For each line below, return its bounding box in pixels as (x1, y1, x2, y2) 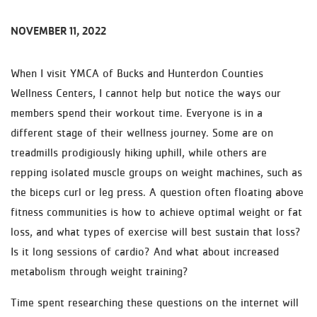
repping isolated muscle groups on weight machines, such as (11, 166, 302, 178)
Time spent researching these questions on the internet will (11, 296, 299, 309)
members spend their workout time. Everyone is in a (11, 106, 263, 119)
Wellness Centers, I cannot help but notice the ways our (11, 86, 281, 99)
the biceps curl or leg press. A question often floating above (11, 185, 304, 198)
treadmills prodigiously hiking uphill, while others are (11, 146, 267, 158)
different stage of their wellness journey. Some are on (11, 126, 273, 139)
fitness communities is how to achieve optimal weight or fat (11, 205, 302, 218)
